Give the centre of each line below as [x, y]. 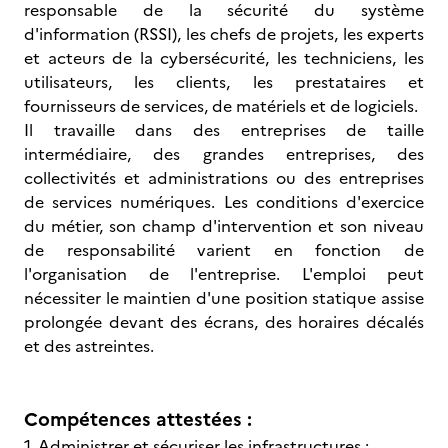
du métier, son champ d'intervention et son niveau [224, 226]
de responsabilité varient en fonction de [224, 250]
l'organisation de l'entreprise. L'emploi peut [224, 274]
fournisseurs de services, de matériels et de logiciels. [221, 106]
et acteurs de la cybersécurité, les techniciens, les [224, 58]
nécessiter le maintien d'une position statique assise [224, 298]
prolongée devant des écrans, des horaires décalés [224, 322]
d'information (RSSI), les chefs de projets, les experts [224, 34]
